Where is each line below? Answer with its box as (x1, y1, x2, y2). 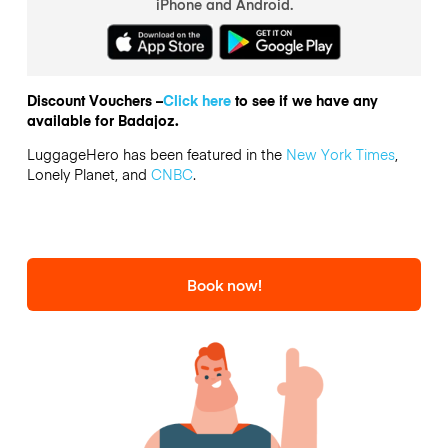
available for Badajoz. (26, 109, 179, 130)
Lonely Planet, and (26, 164, 151, 185)
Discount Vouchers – (26, 89, 163, 110)
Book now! (186, 273, 262, 295)
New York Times (285, 144, 395, 165)
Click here (162, 89, 231, 110)
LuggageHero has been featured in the (26, 144, 286, 165)
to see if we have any (230, 89, 378, 110)
